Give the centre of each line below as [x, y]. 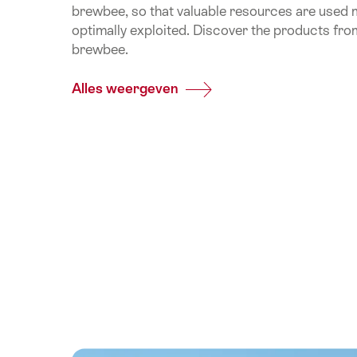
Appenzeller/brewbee [250, 110]
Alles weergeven [126, 89]
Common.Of [220, 89]
